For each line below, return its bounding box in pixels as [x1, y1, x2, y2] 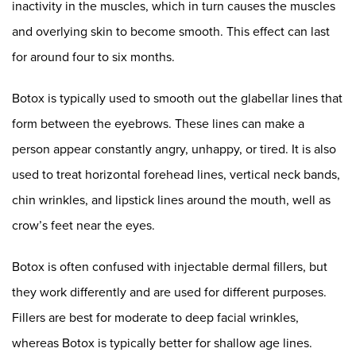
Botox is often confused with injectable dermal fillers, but [12, 257, 327, 275]
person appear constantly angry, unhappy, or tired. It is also [12, 140, 336, 157]
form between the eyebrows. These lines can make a [12, 114, 304, 132]
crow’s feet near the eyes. [12, 216, 155, 234]
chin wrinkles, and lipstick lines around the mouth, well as [12, 191, 331, 208]
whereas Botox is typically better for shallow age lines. [12, 334, 312, 351]
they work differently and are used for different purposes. [12, 283, 327, 300]
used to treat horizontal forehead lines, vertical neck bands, [12, 165, 340, 183]
